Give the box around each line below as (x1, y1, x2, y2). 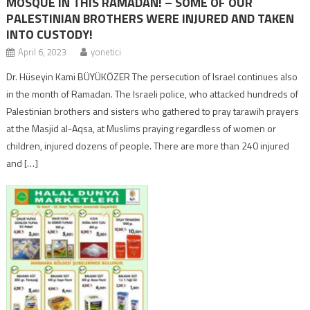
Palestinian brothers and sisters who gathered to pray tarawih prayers (6, 103, 300, 118)
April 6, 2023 (18, 44, 67, 59)
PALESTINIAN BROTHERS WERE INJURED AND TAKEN (6, 8, 295, 28)
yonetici (91, 44, 122, 59)
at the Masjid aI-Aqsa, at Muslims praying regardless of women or (6, 120, 277, 136)
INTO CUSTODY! (6, 24, 93, 44)
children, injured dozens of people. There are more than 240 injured (6, 138, 290, 153)
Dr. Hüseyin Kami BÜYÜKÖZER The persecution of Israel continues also (6, 69, 298, 84)
